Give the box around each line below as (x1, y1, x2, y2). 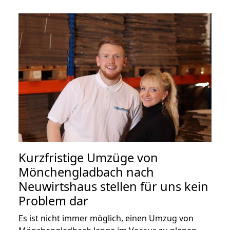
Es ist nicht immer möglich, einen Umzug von (18, 212, 194, 224)
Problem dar (18, 192, 88, 209)
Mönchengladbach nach (18, 163, 154, 180)
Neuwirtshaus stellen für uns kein (18, 178, 208, 195)
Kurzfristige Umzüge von (18, 149, 158, 166)
